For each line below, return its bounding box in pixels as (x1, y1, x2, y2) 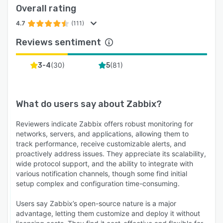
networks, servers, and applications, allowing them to (16, 129, 189, 138)
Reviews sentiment (16, 37, 101, 48)
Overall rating (16, 3, 76, 14)
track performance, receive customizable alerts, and (16, 139, 186, 148)
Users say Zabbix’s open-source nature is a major (16, 199, 176, 208)
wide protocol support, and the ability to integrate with (16, 159, 193, 168)
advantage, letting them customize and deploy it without (16, 209, 200, 218)
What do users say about (16, 99, 126, 110)
